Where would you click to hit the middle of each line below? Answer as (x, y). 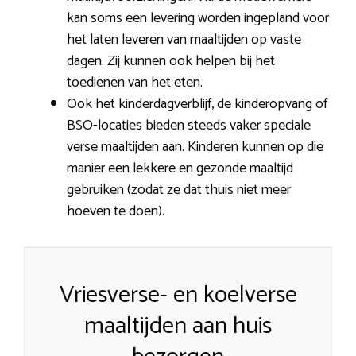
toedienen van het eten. (135, 82)
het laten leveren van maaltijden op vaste (184, 39)
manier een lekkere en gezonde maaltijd (180, 168)
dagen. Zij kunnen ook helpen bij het (171, 61)
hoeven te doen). (116, 211)
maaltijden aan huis (178, 326)
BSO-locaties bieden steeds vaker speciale (189, 125)
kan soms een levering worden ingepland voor (198, 18)
